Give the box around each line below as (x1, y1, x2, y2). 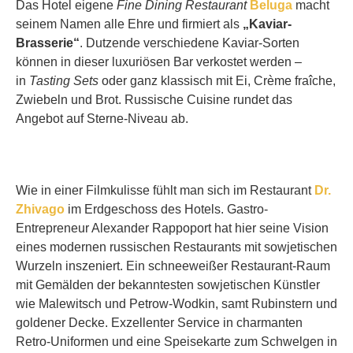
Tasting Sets (29, 73, 98, 87)
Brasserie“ (16, 35, 80, 50)
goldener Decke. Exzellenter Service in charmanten (16, 315, 303, 329)
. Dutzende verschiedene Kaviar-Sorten (80, 35, 299, 50)
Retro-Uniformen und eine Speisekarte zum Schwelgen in (16, 334, 337, 348)
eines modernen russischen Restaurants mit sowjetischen (16, 240, 337, 254)
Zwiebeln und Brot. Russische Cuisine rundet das (16, 92, 292, 106)
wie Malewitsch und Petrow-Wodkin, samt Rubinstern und (16, 296, 337, 310)
